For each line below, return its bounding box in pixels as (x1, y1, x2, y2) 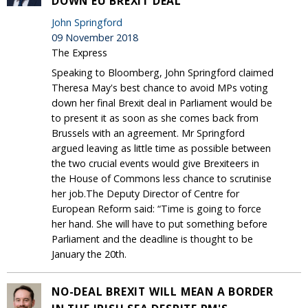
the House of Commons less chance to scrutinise (52, 171, 272, 185)
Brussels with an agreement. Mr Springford (52, 126, 245, 140)
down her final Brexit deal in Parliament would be (52, 96, 272, 109)
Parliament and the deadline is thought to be (52, 232, 253, 245)
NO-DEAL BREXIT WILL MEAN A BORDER (52, 283, 274, 299)
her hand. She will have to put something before (52, 217, 267, 230)
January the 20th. (52, 247, 126, 261)
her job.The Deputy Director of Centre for (52, 186, 239, 200)
